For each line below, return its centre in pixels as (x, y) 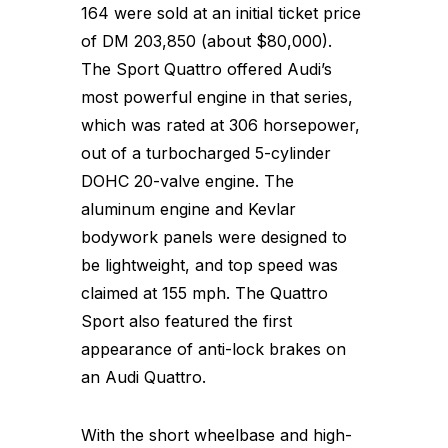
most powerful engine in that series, (217, 96)
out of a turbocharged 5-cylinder (206, 152)
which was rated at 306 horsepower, (220, 124)
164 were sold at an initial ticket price (221, 12)
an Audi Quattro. (143, 376)
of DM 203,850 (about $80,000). (206, 40)
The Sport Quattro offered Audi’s (206, 68)
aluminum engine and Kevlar (188, 208)
